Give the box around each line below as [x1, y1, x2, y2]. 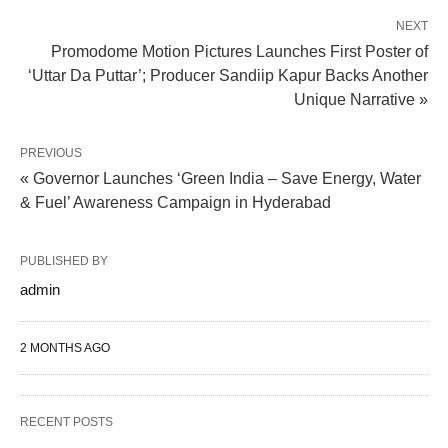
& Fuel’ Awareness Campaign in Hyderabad [20, 194, 331, 212]
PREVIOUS [20, 146, 82, 161]
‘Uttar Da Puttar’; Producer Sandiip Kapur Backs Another [28, 67, 428, 85]
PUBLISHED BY [20, 254, 108, 269]
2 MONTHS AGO [20, 341, 110, 356]
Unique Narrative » [294, 91, 428, 109]
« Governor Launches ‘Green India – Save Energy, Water [20, 170, 421, 188]
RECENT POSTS [20, 415, 113, 430]
